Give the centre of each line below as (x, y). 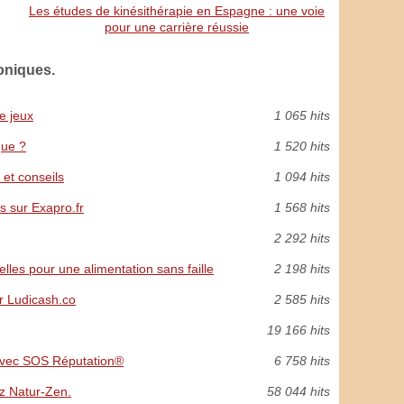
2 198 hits (302, 269)
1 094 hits (302, 177)
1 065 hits (302, 115)
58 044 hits (298, 391)
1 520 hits (302, 146)
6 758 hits (302, 361)
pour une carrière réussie (177, 27)
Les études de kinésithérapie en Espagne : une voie (177, 11)
